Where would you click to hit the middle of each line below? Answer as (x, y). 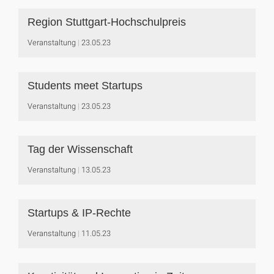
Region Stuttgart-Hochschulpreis (107, 22)
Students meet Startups (85, 86)
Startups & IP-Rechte (79, 213)
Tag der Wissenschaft (80, 149)
